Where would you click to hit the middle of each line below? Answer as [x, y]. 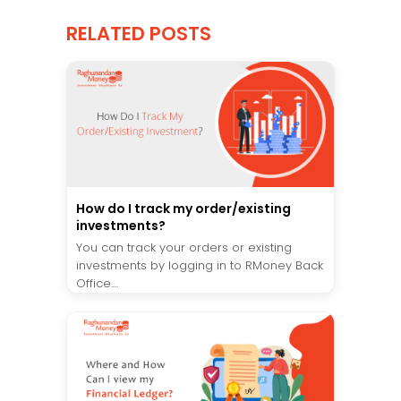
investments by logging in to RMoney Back [200, 265]
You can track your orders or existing [184, 247]
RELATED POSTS [139, 34]
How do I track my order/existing [183, 208]
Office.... [97, 283]
